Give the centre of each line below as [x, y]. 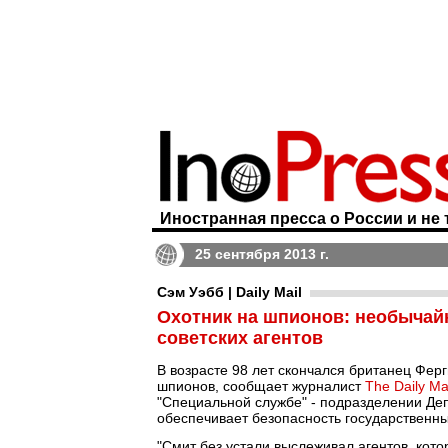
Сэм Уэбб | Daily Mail [229, 292]
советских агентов [240, 338]
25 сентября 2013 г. [262, 254]
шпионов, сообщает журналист [261, 386]
